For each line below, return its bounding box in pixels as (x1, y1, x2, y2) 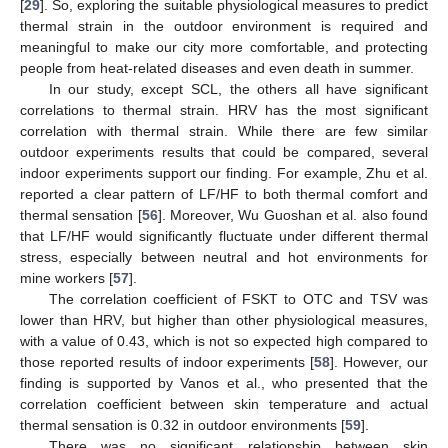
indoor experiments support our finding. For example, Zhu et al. (20, 165, 428, 182)
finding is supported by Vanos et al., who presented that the (20, 375, 428, 392)
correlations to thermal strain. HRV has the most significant (20, 102, 428, 119)
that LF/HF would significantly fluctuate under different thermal (20, 228, 428, 245)
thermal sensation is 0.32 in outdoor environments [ (20, 417, 345, 434)
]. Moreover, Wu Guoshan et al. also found (157, 207, 429, 224)
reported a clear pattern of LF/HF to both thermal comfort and (20, 186, 428, 203)
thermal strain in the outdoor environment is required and (20, 18, 428, 35)
